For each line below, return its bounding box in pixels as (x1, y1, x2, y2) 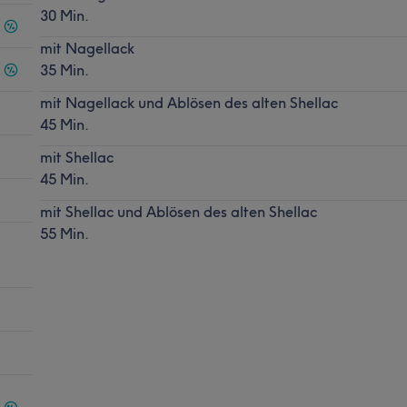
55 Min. (39, 223, 89, 243)
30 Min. (39, 5, 89, 25)
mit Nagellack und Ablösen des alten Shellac (39, 93, 338, 112)
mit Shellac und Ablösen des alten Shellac (39, 202, 317, 221)
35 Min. (39, 60, 89, 79)
